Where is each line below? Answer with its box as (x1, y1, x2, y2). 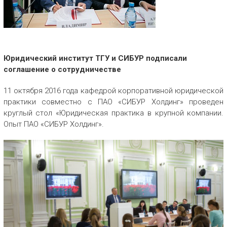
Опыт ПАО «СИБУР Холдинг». (3, 120, 104, 129)
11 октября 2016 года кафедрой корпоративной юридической (3, 86, 224, 95)
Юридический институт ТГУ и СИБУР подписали (3, 54, 187, 63)
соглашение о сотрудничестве (3, 65, 121, 74)
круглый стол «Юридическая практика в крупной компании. (3, 108, 224, 118)
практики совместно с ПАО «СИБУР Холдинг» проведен (3, 97, 224, 106)
